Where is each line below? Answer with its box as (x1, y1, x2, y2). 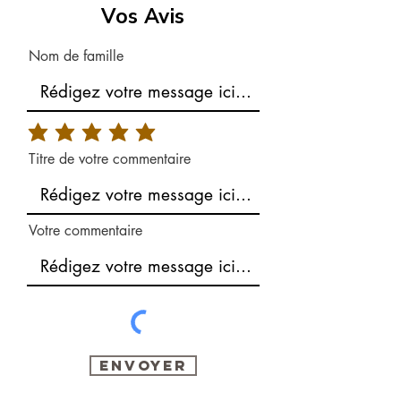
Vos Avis (101, 3, 185, 30)
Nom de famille (29, 47, 124, 65)
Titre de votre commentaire (29, 149, 191, 168)
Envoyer (98, 356, 188, 374)
